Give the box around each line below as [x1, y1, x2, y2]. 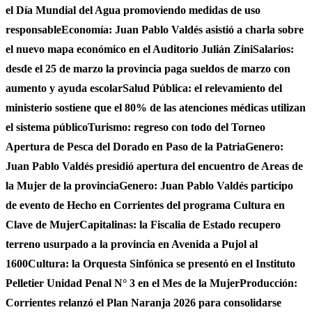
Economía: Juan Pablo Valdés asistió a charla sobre [61, 24, 304, 36]
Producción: [240, 277, 297, 289]
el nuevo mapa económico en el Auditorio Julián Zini [6, 43, 253, 55]
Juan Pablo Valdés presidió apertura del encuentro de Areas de [6, 160, 303, 172]
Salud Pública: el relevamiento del [123, 82, 282, 94]
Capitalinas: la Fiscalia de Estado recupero [79, 219, 281, 231]
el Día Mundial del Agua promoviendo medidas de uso [6, 4, 260, 16]
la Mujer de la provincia [6, 180, 119, 192]
